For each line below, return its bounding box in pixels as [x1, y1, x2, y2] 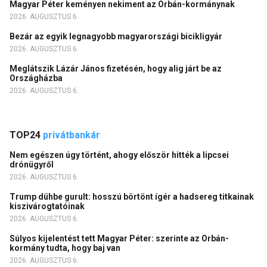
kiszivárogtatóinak [10, 201, 86, 211]
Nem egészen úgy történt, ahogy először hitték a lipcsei [10, 150, 229, 160]
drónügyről [10, 160, 55, 169]
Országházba [10, 73, 64, 83]
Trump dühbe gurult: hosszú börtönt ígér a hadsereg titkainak [10, 192, 254, 201]
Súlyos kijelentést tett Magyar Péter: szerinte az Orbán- [10, 234, 229, 243]
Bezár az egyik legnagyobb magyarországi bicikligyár [10, 32, 226, 41]
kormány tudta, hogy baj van [10, 243, 124, 253]
